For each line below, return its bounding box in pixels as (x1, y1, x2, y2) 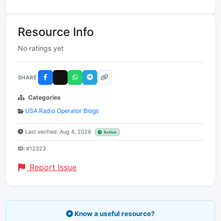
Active (104, 130, 117, 135)
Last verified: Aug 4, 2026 (25, 128, 93, 135)
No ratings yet (18, 44, 64, 52)
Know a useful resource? (73, 210, 155, 218)
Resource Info (18, 25, 94, 39)
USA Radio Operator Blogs (25, 107, 99, 114)
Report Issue (27, 162, 76, 172)
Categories (28, 94, 61, 101)
